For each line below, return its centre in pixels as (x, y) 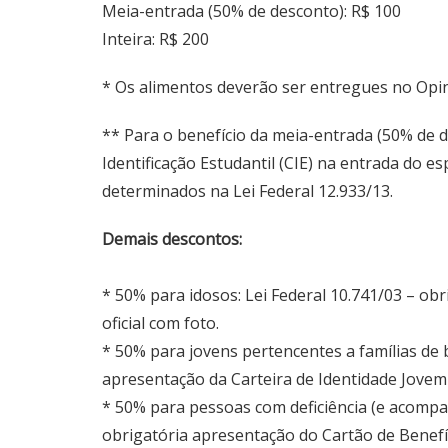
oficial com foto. (160, 322)
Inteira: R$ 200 (155, 38)
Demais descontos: (172, 238)
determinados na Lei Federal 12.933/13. (247, 190)
